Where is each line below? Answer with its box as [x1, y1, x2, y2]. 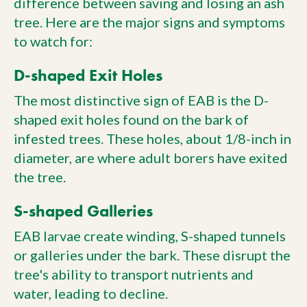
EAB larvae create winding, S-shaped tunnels [14, 227, 286, 244]
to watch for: [14, 32, 93, 49]
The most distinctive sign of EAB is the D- [14, 91, 269, 108]
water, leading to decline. [14, 284, 168, 302]
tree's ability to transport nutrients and [14, 265, 254, 282]
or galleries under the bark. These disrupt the [14, 246, 291, 263]
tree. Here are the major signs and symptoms [14, 13, 285, 30]
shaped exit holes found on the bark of [14, 110, 249, 127]
